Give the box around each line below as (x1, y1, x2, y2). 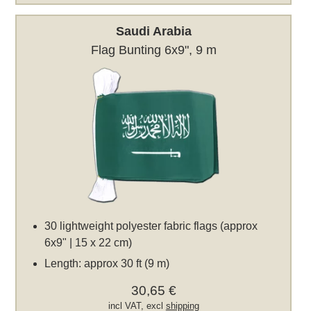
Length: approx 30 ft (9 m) (44, 258, 170, 270)
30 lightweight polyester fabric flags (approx (44, 220, 258, 233)
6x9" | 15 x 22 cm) (44, 237, 133, 249)
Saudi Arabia (115, 24, 192, 39)
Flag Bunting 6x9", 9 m (90, 43, 217, 58)
